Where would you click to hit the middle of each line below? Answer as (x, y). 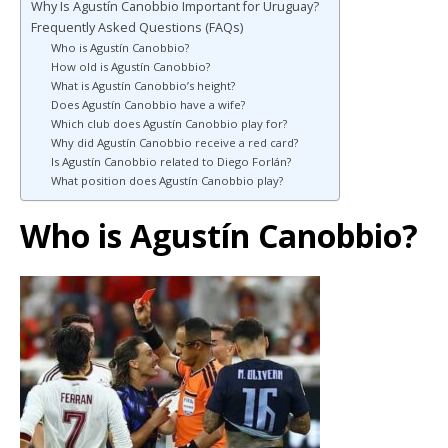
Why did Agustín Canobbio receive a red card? (174, 142)
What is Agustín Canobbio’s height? (142, 85)
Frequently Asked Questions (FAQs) (137, 27)
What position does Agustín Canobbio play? (166, 180)
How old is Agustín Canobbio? (130, 66)
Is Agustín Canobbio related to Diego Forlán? (170, 161)
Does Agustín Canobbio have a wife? (147, 104)
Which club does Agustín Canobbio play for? (168, 123)
